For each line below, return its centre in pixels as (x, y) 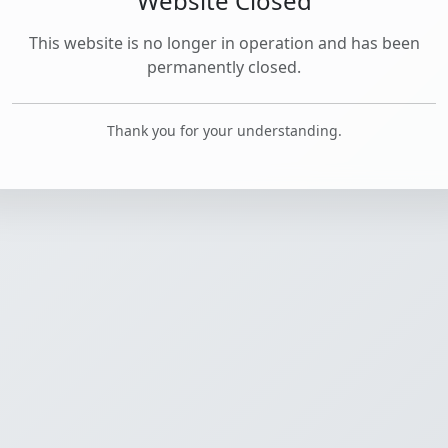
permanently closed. (224, 67)
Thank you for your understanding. (224, 130)
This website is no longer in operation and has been (224, 43)
